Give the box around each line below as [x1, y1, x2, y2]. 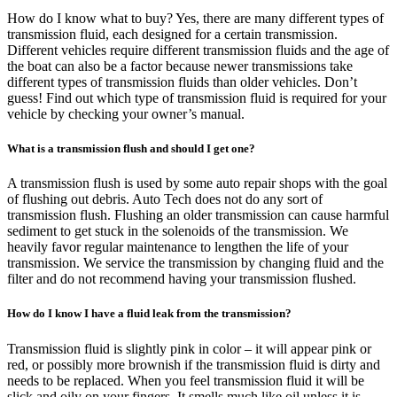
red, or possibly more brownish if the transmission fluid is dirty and [7, 356, 380, 372]
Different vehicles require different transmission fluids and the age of [7, 42, 389, 58]
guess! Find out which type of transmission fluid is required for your [7, 90, 386, 105]
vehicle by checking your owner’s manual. [7, 105, 245, 121]
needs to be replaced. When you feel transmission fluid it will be [7, 372, 364, 388]
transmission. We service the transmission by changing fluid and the [7, 255, 384, 271]
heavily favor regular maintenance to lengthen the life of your [7, 239, 348, 255]
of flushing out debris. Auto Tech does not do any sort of [7, 191, 323, 207]
